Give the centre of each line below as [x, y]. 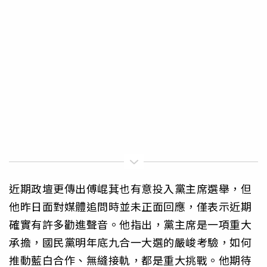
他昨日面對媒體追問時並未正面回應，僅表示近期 [130, 207]
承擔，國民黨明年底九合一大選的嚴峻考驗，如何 [130, 242]
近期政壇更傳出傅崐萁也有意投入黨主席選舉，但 [130, 189]
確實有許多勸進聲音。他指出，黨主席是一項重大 [130, 224]
